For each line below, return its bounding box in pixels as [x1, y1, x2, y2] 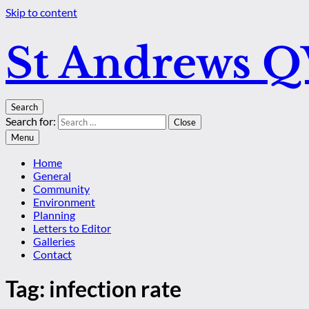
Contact [33, 248, 72, 261]
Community [33, 182, 90, 195]
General [33, 169, 71, 182]
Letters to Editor [33, 221, 111, 235]
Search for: [6, 114, 56, 128]
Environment [33, 195, 95, 208]
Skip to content [6, 6, 77, 19]
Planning [33, 208, 75, 221]
